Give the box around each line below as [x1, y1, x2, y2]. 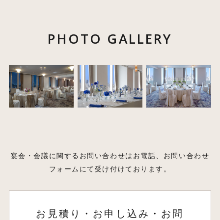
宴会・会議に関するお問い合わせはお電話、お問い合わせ [10, 152, 210, 160]
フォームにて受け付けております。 [49, 165, 171, 173]
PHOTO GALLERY [48, 29, 172, 48]
